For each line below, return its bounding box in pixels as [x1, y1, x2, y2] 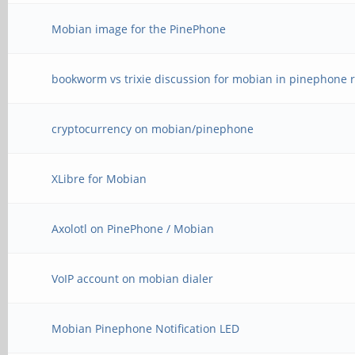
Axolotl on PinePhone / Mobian [52, 221, 215, 236]
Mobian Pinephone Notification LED [52, 321, 240, 336]
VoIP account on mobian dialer [52, 271, 214, 286]
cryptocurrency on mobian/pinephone [52, 121, 254, 136]
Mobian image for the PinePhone [52, 21, 227, 36]
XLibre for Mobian [52, 171, 147, 186]
